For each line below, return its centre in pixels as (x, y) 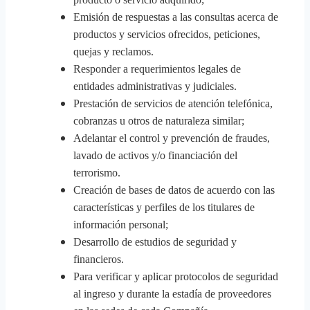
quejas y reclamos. (113, 52)
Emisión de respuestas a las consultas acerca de (176, 17)
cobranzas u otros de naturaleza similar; (159, 121)
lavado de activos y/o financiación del (155, 155)
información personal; (121, 225)
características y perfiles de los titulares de (164, 207)
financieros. (99, 259)
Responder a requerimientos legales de (157, 69)
